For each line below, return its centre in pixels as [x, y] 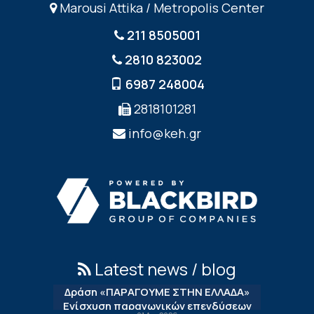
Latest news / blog [164, 269]
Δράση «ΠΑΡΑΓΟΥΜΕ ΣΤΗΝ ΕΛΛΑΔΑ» [157, 292]
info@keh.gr [165, 133]
